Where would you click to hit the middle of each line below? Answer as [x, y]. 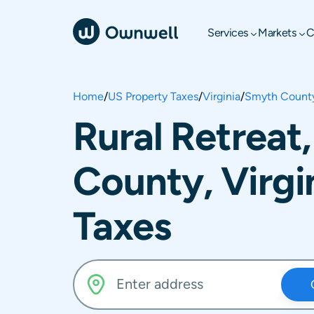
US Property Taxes [153, 96]
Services [228, 33]
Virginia [221, 96]
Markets [277, 33]
